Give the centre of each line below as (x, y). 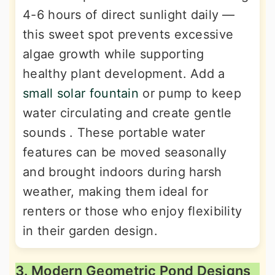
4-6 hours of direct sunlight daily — (129, 15)
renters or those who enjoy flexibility (133, 211)
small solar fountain (81, 94)
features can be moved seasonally (125, 153)
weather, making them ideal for (115, 192)
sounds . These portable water (114, 133)
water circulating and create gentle (127, 113)
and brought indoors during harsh (122, 172)
